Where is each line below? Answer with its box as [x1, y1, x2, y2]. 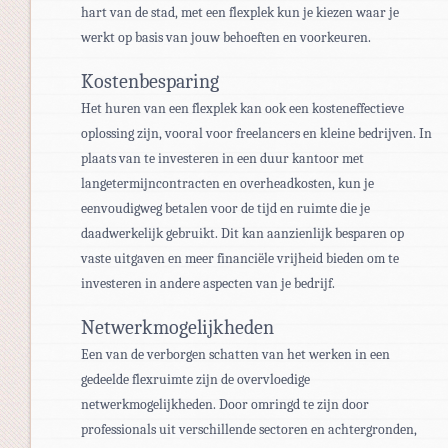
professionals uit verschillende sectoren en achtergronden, [81, 420, 417, 438]
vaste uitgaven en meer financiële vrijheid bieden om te [81, 249, 399, 267]
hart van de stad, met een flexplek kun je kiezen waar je [81, 3, 399, 21]
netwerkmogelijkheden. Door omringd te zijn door [81, 395, 369, 413]
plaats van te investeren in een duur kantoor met [81, 149, 364, 167]
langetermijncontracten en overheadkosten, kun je [81, 174, 374, 192]
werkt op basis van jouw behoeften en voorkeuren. [81, 28, 371, 46]
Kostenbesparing [81, 69, 219, 93]
